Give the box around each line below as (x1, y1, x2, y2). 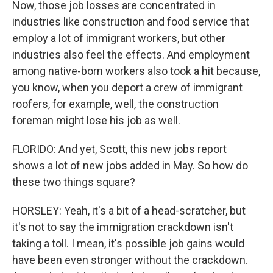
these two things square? (12, 175, 135, 188)
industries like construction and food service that (12, 15, 249, 28)
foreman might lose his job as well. (12, 114, 180, 127)
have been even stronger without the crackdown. (12, 253, 248, 266)
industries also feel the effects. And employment (12, 48, 250, 61)
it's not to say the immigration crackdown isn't (12, 221, 233, 233)
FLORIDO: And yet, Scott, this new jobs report (12, 143, 227, 155)
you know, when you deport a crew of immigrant (12, 81, 243, 94)
